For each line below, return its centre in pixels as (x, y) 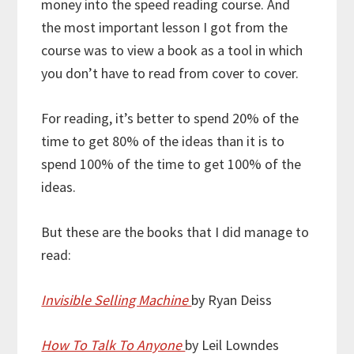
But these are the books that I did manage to (175, 232)
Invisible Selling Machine (117, 300)
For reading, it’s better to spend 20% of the (170, 119)
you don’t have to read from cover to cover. (170, 73)
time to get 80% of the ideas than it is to (163, 141)
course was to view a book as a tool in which (172, 51)
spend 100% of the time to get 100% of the (171, 164)
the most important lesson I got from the (165, 28)
